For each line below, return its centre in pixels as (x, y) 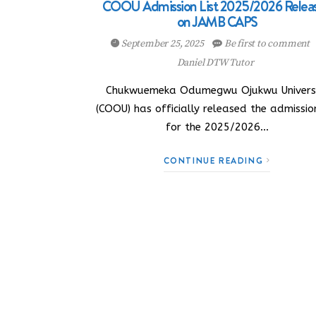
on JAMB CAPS (217, 22)
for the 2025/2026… (217, 127)
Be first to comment (267, 44)
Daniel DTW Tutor (215, 63)
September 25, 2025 (163, 44)
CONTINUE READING (215, 160)
